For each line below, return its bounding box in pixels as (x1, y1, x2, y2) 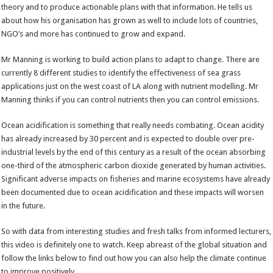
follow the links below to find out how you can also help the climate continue (1, 253, 267, 263)
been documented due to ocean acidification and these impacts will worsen (1, 188, 264, 197)
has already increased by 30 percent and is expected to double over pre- (1, 134, 255, 144)
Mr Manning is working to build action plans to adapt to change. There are (1, 55, 260, 65)
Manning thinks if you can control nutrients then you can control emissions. (1, 95, 260, 105)
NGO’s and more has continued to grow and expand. (1, 29, 186, 39)
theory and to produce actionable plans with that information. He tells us (1, 2, 253, 12)
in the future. (1, 201, 46, 211)
